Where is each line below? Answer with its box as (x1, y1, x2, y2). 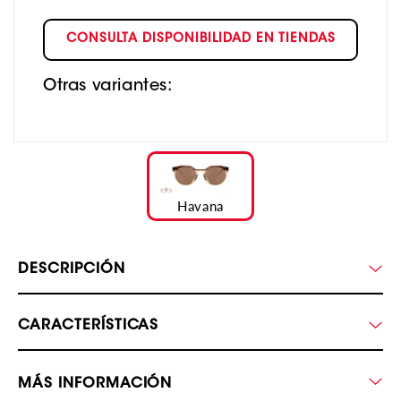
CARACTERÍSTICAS (18, 319, 159, 334)
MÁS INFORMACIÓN (18, 377, 173, 392)
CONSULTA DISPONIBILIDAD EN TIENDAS (65, 33, 336, 47)
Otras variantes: (43, 78, 173, 95)
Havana (177, 198, 224, 215)
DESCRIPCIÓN (18, 262, 125, 277)
